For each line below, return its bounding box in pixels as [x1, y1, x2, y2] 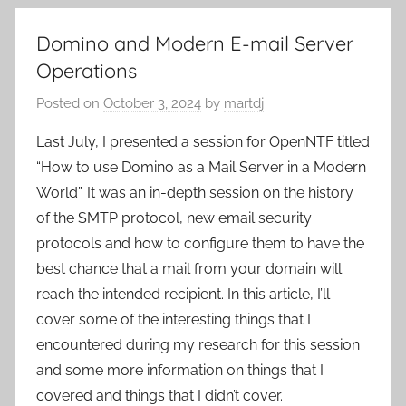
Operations [36, 58, 137, 84]
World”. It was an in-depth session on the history [36, 183, 353, 201]
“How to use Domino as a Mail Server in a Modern [36, 158, 366, 176]
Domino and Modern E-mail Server [36, 31, 353, 57]
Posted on [36, 94, 103, 111]
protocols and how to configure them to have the [36, 234, 364, 252]
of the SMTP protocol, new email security [36, 208, 312, 227]
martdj [224, 94, 264, 111]
